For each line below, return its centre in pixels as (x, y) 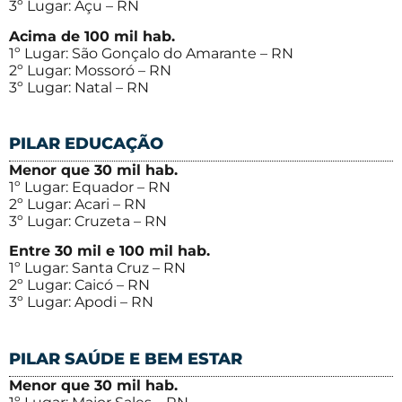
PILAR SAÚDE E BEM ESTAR (126, 358)
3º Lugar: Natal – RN (79, 87)
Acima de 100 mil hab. (92, 36)
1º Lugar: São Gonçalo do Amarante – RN (151, 53)
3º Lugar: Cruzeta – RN (88, 221)
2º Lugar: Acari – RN (78, 204)
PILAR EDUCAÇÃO (86, 143)
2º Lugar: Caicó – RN (79, 285)
